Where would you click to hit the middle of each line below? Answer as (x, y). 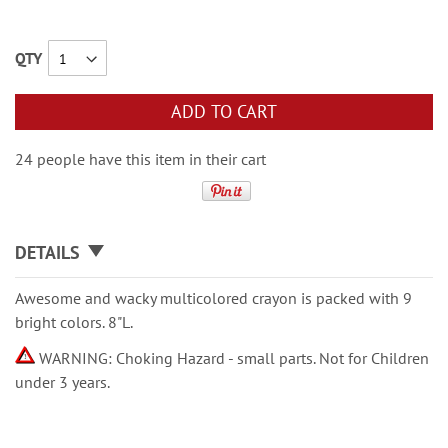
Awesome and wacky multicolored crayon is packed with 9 (213, 298)
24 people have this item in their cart (140, 159)
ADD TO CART (224, 111)
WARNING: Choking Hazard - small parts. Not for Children (232, 358)
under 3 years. (62, 382)
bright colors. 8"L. (75, 322)
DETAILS (47, 252)
